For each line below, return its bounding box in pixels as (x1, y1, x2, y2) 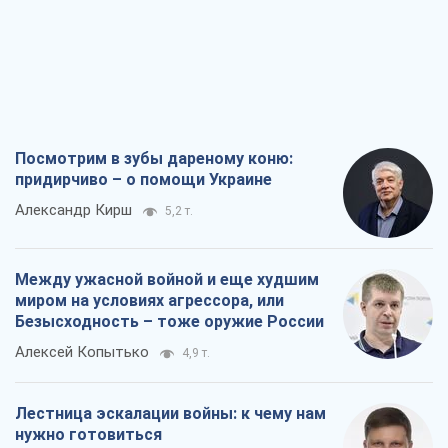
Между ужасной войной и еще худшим (15, 269, 319, 289)
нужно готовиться (15, 424, 162, 444)
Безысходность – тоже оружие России (15, 311, 324, 331)
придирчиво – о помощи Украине (15, 169, 272, 189)
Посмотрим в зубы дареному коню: (15, 148, 293, 168)
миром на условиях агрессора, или (15, 290, 284, 310)
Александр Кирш (15, 200, 132, 219)
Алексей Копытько (15, 342, 149, 361)
